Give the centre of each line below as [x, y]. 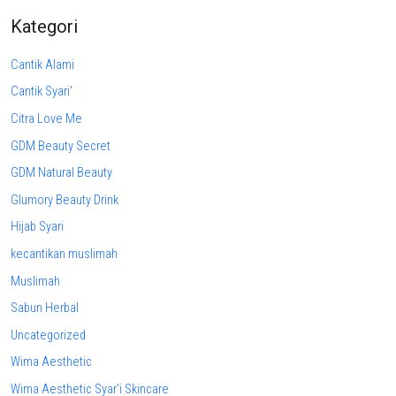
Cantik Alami [42, 65]
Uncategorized [48, 335]
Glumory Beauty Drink [65, 200]
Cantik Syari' [42, 92]
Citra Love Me [46, 118]
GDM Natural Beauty [61, 173]
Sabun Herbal [45, 308]
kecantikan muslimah [64, 254]
